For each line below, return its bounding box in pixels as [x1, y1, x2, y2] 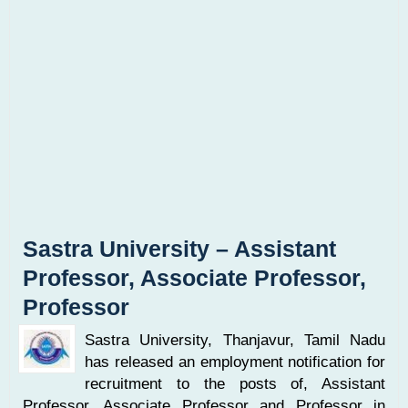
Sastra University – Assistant [23, 236, 336, 262]
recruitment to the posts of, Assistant [85, 373, 385, 393]
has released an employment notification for [85, 352, 385, 371]
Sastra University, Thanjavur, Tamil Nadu [85, 330, 385, 349]
